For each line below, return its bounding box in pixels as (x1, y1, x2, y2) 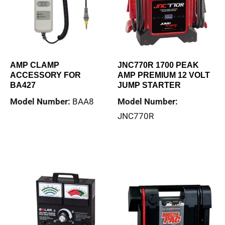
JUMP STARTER (118, 81, 181, 90)
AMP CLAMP (10, 61, 59, 70)
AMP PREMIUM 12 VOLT (118, 71, 210, 80)
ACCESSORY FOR (10, 71, 81, 80)
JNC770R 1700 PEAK (118, 61, 199, 70)
